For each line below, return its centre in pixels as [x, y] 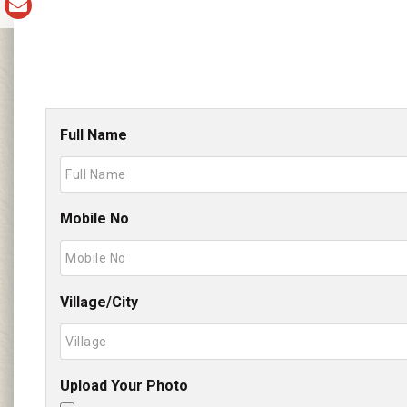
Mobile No [94, 219]
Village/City [99, 303]
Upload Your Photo [124, 386]
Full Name [94, 135]
